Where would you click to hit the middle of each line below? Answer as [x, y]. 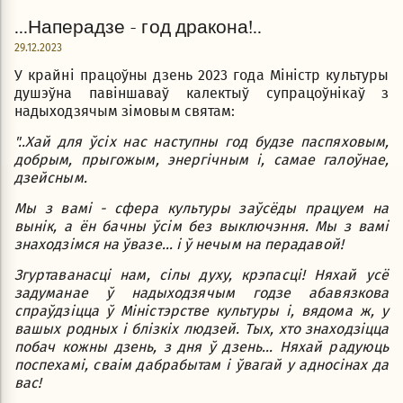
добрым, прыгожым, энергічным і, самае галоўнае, [201, 160]
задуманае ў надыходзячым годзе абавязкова [201, 293]
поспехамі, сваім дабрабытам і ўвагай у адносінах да [201, 365]
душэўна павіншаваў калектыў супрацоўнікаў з [201, 94]
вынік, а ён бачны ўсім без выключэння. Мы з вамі [201, 227]
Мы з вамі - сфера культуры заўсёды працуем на [201, 209]
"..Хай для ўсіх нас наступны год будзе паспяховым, [201, 142]
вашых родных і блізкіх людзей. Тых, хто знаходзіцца [201, 329]
